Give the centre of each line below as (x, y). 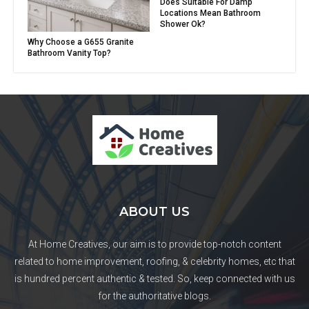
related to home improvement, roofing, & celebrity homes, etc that (154, 262)
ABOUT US (154, 212)
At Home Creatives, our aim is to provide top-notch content (154, 245)
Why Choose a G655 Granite (81, 42)
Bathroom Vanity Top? (69, 53)
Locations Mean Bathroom (210, 13)
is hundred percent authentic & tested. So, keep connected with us (154, 279)
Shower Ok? (182, 24)
